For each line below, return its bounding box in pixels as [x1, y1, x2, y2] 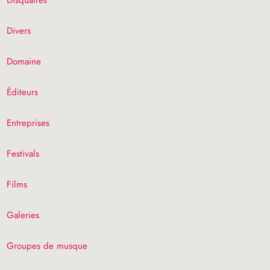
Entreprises [7, 116, 50, 130]
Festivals [7, 146, 40, 160]
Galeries [7, 208, 40, 222]
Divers [7, 24, 31, 37]
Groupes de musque [7, 239, 88, 253]
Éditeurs [7, 85, 39, 99]
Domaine [7, 54, 42, 68]
